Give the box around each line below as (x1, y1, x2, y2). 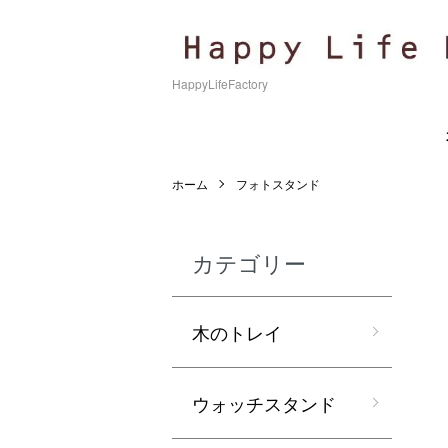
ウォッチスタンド (192, 389, 336, 416)
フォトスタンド (236, 174, 320, 192)
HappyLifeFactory (172, 74, 268, 92)
